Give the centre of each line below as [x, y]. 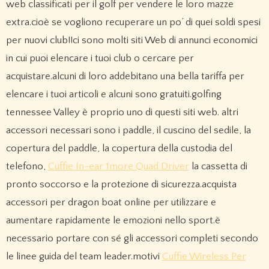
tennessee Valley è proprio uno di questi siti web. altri [122, 113]
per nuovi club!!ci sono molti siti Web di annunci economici [131, 41]
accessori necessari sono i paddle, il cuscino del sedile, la [128, 131]
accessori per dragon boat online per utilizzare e [111, 203]
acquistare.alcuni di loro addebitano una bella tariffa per [125, 77]
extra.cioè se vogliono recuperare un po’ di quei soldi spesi [133, 23]
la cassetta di [218, 167]
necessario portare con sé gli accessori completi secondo [132, 239]
